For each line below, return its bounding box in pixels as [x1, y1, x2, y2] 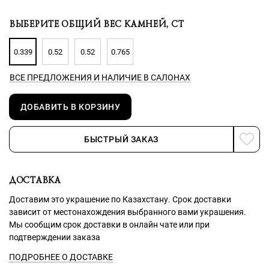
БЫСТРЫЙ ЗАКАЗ [84, 134, 159, 144]
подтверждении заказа [9, 232, 100, 243]
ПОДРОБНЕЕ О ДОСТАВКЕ [9, 252, 113, 262]
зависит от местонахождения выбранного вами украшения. [9, 207, 246, 217]
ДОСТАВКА [9, 174, 61, 186]
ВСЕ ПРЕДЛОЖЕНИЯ [10, 73, 92, 82]
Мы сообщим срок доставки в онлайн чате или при [9, 220, 210, 230]
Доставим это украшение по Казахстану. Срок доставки [9, 195, 231, 205]
